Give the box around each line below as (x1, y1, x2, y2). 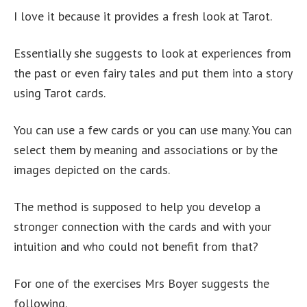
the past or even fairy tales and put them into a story (14, 65, 292, 82)
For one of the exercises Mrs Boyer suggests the (14, 275, 269, 292)
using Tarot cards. (14, 85, 106, 101)
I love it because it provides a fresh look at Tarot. (14, 8, 272, 25)
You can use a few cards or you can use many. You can (14, 122, 292, 138)
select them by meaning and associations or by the (14, 142, 278, 158)
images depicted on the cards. (14, 162, 170, 178)
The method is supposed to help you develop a (14, 199, 260, 215)
